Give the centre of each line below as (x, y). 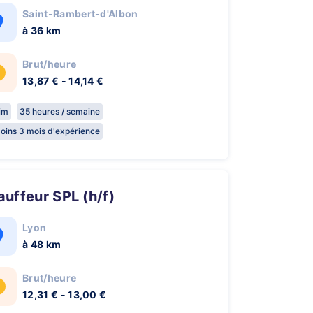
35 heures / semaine (60, 111)
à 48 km (42, 244)
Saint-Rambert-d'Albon (80, 14)
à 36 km (42, 30)
